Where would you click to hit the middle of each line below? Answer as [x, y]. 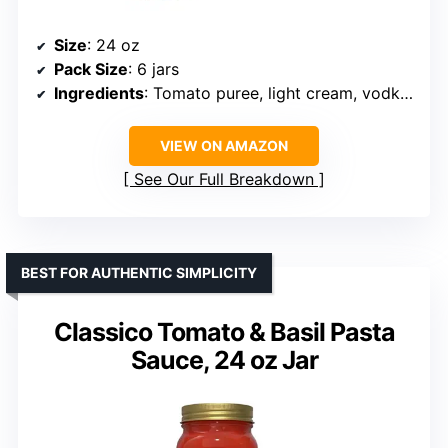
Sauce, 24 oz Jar [224, 359]
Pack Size [91, 68]
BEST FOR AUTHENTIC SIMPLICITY [139, 272]
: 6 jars [153, 68]
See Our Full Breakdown [224, 178]
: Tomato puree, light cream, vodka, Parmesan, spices [272, 92]
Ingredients [99, 92]
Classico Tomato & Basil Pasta [224, 331]
